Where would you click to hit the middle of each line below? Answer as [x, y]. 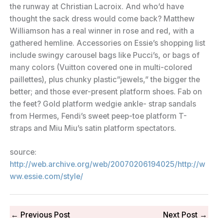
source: [23, 152]
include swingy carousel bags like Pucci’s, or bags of [105, 55]
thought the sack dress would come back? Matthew [102, 18]
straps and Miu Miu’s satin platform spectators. [93, 128]
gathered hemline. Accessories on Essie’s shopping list [108, 43]
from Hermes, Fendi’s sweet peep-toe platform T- [98, 116]
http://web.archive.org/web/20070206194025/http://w [108, 164]
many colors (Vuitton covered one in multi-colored [101, 67]
